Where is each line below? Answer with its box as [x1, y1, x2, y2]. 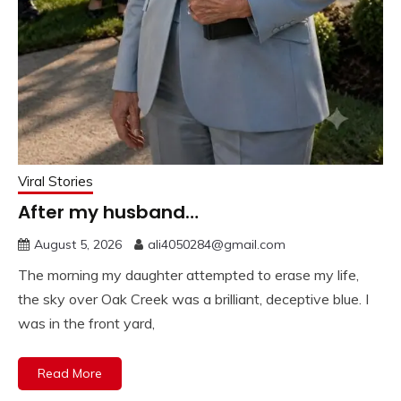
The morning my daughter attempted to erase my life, [18, 265, 359, 284]
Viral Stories [18, 172, 93, 190]
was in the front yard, [18, 313, 155, 332]
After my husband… [18, 199, 199, 225]
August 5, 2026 [34, 235, 122, 252]
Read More [38, 364, 102, 381]
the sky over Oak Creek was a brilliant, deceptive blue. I [18, 289, 369, 308]
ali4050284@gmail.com [148, 235, 286, 252]
